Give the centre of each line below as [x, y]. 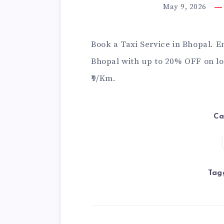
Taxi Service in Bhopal [166, 45]
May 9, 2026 [185, 7]
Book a [106, 45]
